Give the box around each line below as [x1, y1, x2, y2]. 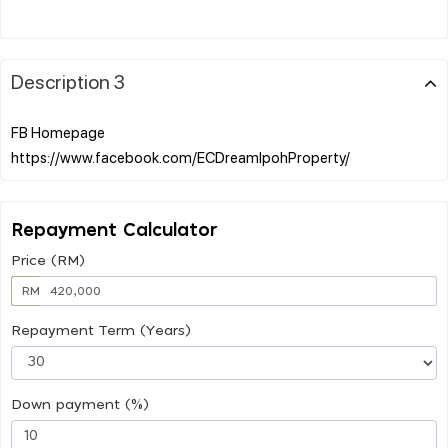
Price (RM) [11, 253, 85, 268]
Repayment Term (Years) [11, 323, 191, 338]
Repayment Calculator [11, 221, 218, 240]
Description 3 [11, 67, 125, 94]
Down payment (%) [11, 397, 149, 412]
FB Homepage [11, 121, 105, 142]
